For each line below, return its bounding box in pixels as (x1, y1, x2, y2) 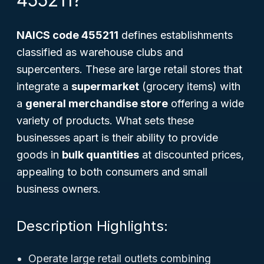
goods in (16, 148, 62, 161)
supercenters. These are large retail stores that (16, 63, 242, 75)
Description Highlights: (16, 217, 168, 235)
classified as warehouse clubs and (16, 46, 183, 58)
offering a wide (168, 97, 244, 110)
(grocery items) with (139, 80, 240, 93)
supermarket (71, 80, 139, 93)
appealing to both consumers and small (16, 166, 207, 178)
